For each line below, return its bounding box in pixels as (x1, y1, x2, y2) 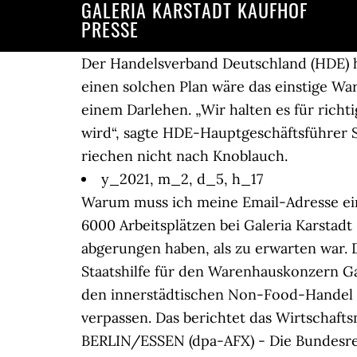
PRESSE (81, 14, 139, 43)
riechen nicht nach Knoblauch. (81, 147, 288, 165)
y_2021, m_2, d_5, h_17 (101, 170, 263, 188)
